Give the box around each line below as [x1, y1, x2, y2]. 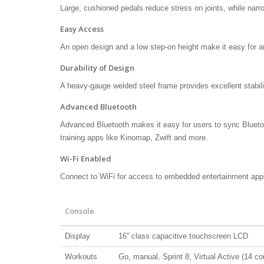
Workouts [65, 252, 97, 261]
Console [65, 205, 94, 216]
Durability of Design [60, 62, 134, 73]
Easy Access [60, 23, 104, 34]
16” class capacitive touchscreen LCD [118, 231, 248, 240]
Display [65, 231, 90, 240]
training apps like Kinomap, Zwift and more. [60, 133, 208, 142]
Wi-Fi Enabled [60, 153, 111, 164]
